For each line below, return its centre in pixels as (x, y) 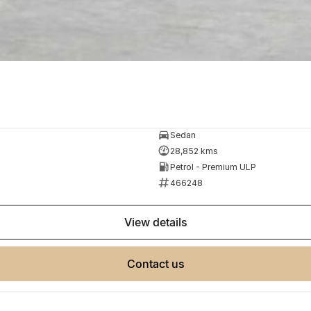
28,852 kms (194, 151)
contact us (160, 264)
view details (159, 222)
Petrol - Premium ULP (213, 167)
